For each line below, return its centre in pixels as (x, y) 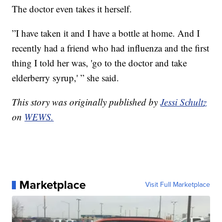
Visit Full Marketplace (177, 185)
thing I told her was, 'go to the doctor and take (100, 63)
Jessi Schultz (184, 102)
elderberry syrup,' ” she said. (66, 78)
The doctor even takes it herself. (72, 9)
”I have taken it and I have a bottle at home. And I (106, 33)
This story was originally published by (86, 102)
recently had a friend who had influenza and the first (111, 48)
